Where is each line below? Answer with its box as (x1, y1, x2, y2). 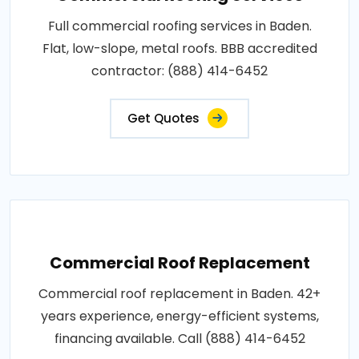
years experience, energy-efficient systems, (40, 306, 319, 325)
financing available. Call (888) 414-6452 (54, 329, 305, 348)
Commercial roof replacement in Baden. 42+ (38, 284, 321, 303)
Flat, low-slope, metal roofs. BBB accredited (42, 38, 317, 58)
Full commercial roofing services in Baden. (47, 16, 312, 35)
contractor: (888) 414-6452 (91, 61, 268, 80)
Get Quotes (127, 109, 200, 127)
